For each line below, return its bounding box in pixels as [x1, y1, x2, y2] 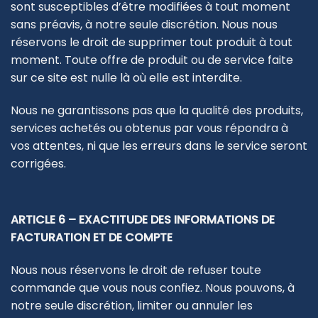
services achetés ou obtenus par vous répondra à [11, 119, 288, 136]
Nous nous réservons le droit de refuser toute [11, 261, 261, 278]
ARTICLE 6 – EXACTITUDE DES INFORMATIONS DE [11, 211, 275, 228]
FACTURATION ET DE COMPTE [11, 229, 172, 246]
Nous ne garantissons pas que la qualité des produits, [11, 102, 303, 119]
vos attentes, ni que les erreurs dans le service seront [11, 137, 307, 154]
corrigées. [11, 155, 66, 172]
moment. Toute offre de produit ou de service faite [11, 51, 293, 68]
